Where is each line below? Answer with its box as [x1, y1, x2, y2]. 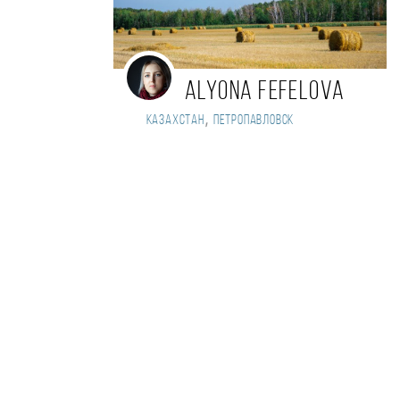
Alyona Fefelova [185, 79, 346, 106]
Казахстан [141, 113, 204, 129]
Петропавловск [212, 113, 295, 129]
